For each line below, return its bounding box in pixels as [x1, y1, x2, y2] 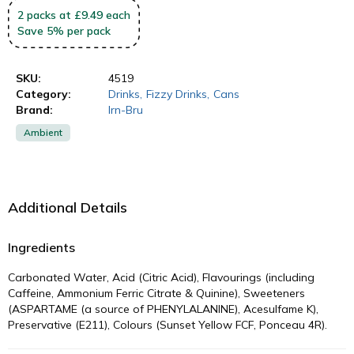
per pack [67, 23, 111, 38]
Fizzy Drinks [145, 86, 207, 101]
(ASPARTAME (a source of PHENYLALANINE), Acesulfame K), [8, 301, 318, 316]
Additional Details [8, 198, 127, 217]
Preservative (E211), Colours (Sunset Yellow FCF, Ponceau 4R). [8, 317, 327, 332]
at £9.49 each [59, 7, 130, 22]
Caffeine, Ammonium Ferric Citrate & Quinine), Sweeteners [8, 285, 305, 300]
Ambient [24, 126, 62, 138]
